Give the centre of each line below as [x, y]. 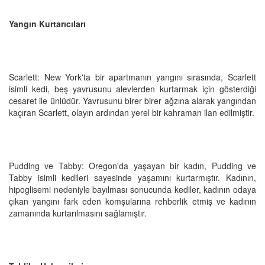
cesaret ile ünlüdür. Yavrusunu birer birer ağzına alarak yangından [132, 100]
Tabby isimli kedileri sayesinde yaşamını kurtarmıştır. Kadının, [132, 177]
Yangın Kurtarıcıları [47, 23]
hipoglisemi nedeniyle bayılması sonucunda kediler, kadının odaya [132, 189]
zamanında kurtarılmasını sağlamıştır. [78, 213]
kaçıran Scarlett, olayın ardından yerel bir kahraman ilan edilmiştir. [132, 112]
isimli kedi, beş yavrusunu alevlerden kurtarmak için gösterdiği [132, 88]
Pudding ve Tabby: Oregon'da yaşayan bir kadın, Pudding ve [132, 165]
